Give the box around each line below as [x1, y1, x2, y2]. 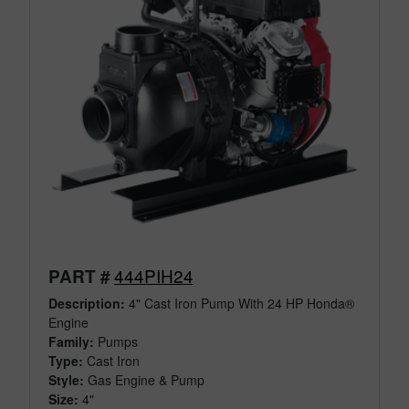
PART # [48, 264, 110, 289]
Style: [48, 371, 84, 390]
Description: [48, 294, 125, 313]
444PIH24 [114, 263, 194, 288]
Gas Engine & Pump [88, 371, 204, 390]
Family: [48, 332, 94, 351]
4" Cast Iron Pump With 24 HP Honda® [125, 294, 354, 313]
